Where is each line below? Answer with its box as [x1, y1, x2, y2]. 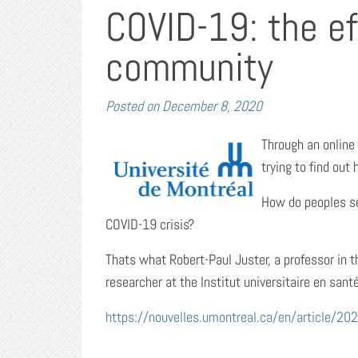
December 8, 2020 [162, 96, 262, 115]
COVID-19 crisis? [105, 215, 194, 234]
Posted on [105, 96, 159, 115]
